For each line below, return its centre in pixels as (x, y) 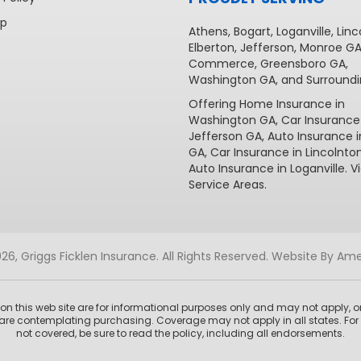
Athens (208, 31)
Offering (214, 104)
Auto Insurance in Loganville (267, 168)
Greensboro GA (303, 63)
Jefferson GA (225, 136)
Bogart (252, 31)
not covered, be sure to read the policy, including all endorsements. (180, 333)
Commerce (222, 63)
